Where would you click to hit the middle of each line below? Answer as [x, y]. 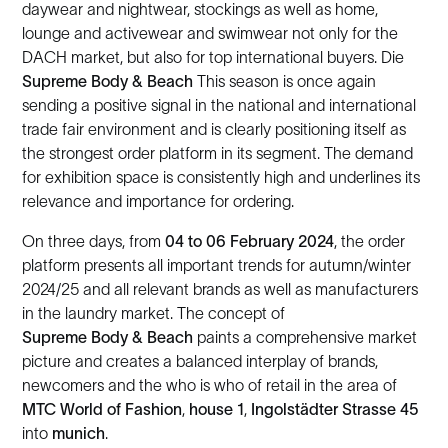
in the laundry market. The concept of [154, 313]
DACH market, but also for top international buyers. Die [213, 57]
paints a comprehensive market [305, 337]
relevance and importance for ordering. [158, 201]
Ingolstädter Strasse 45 [333, 409]
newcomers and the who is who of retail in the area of [210, 385]
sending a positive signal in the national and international [219, 105]
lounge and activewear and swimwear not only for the [210, 33]
